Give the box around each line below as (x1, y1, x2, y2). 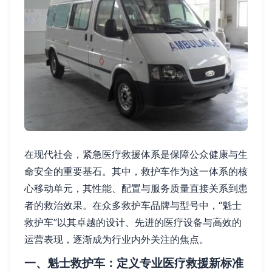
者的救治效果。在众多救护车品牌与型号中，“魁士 (24, 199, 242, 211)
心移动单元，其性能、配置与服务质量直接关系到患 (24, 182, 248, 194)
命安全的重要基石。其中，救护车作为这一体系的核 (24, 165, 248, 177)
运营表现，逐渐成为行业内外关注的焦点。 (24, 233, 209, 245)
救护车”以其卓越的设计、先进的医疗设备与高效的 (24, 216, 242, 228)
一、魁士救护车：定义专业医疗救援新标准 (24, 256, 243, 270)
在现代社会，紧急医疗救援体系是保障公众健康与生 (24, 148, 248, 160)
